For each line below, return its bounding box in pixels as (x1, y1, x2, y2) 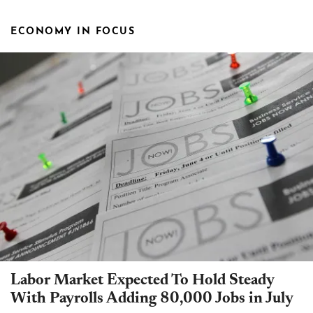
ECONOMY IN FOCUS (10, 27, 135, 38)
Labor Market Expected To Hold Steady (10, 273, 275, 289)
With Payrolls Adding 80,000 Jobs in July (10, 291, 293, 307)
